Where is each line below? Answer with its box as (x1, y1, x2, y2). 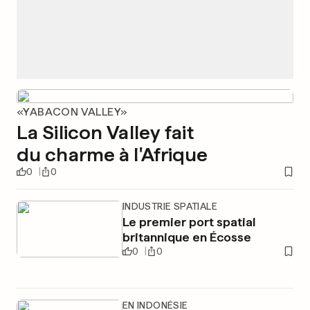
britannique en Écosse (122, 230, 251, 244)
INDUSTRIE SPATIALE (122, 201, 217, 212)
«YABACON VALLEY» (17, 105, 128, 118)
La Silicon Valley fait (17, 120, 194, 144)
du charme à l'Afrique (17, 143, 208, 166)
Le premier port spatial (122, 215, 255, 229)
